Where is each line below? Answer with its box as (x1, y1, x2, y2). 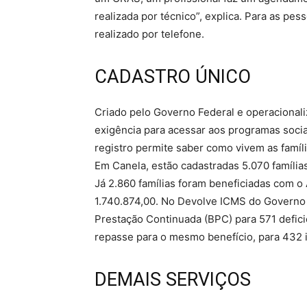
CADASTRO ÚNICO (95, 66, 251, 88)
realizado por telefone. (95, 27, 204, 41)
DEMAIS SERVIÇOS (95, 269, 251, 291)
